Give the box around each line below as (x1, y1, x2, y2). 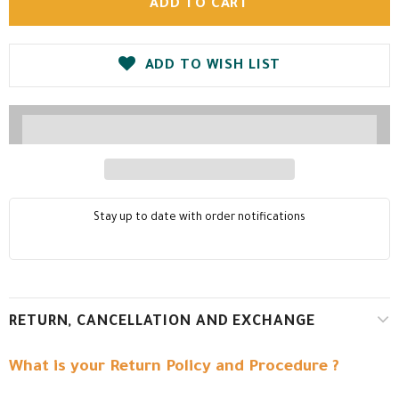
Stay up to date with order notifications (94, 212, 305, 224)
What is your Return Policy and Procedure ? (9, 359, 339, 377)
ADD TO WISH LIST (144, 59, 281, 74)
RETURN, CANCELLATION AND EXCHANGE (9, 314, 315, 330)
